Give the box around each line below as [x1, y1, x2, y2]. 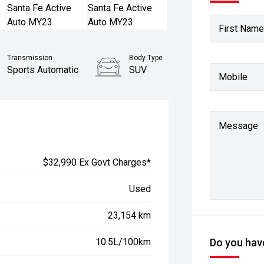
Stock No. [126, 89, 157, 97]
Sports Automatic [7, 64, 79, 75]
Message [219, 120, 259, 131]
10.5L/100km [95, 236, 151, 247]
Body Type [129, 54, 163, 62]
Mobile [219, 71, 248, 82]
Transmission [7, 54, 53, 62]
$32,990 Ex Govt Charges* [43, 157, 151, 168]
